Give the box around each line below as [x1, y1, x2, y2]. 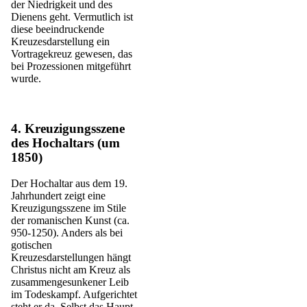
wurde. [11, 73, 41, 85]
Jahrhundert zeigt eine [11, 189, 106, 201]
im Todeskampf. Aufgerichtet [11, 288, 137, 300]
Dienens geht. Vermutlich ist [11, 11, 133, 23]
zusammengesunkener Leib [11, 275, 129, 288]
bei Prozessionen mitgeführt [11, 60, 131, 73]
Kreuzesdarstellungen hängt [11, 251, 131, 263]
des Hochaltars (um [11, 135, 120, 150]
